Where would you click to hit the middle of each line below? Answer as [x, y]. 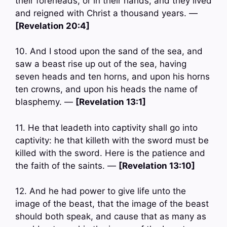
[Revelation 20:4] [52, 26]
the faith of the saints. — [67, 165]
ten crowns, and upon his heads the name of [106, 89]
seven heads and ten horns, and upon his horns [112, 77]
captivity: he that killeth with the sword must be [112, 140]
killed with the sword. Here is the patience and [110, 153]
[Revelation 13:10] [157, 165]
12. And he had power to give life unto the [101, 191]
